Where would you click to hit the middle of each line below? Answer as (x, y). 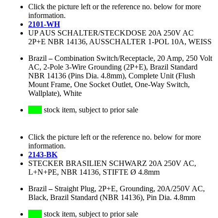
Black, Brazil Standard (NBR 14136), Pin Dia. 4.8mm (112, 198)
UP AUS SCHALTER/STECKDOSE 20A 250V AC (111, 33)
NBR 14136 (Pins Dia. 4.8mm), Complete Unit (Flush (112, 76)
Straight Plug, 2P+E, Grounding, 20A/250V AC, (130, 189)
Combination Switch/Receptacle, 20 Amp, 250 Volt (133, 58)
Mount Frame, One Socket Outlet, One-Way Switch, (109, 85)
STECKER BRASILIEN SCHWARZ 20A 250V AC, (112, 163)
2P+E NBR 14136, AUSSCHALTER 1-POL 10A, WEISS (120, 42)
